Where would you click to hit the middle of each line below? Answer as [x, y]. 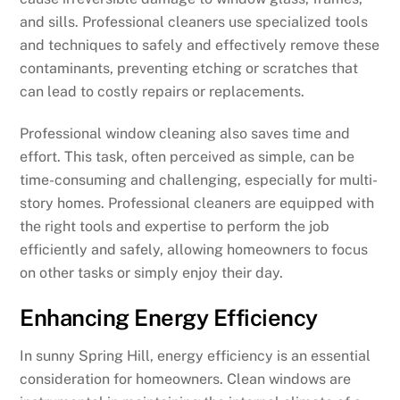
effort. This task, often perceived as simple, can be [187, 157]
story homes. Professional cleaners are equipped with [197, 203]
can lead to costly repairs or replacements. [162, 92]
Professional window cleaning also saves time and [185, 133]
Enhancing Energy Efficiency [169, 317]
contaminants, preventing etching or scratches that [189, 69]
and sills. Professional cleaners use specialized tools [194, 22]
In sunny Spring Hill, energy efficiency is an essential [196, 355]
